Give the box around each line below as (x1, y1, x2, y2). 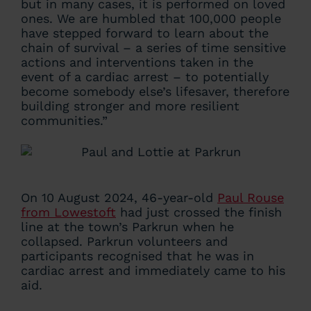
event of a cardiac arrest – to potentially (21, 69, 269, 84)
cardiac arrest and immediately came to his (21, 263, 285, 278)
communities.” (21, 113, 108, 128)
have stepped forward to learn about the (21, 26, 269, 40)
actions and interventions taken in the (21, 55, 253, 69)
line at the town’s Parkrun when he (21, 219, 234, 234)
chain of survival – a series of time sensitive (21, 40, 286, 55)
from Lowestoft (21, 205, 116, 219)
